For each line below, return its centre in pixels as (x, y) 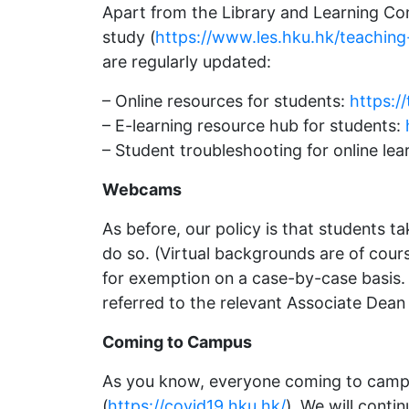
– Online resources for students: (226, 100)
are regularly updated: (187, 61)
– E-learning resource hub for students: (254, 125)
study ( (129, 37)
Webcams (142, 189)
